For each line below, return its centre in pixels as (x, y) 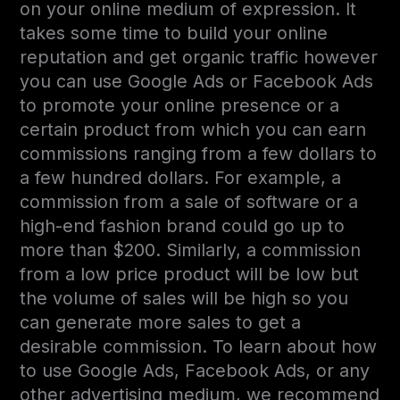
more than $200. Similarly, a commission (191, 250)
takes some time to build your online (174, 33)
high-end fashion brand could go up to (183, 226)
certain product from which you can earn (193, 130)
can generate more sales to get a (161, 323)
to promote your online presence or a (180, 106)
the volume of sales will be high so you (184, 299)
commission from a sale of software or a (189, 202)
